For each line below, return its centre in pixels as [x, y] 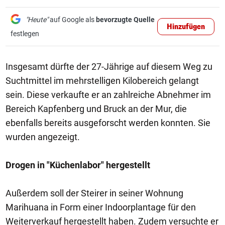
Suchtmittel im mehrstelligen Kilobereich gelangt [102, 81]
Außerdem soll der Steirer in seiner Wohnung [94, 193]
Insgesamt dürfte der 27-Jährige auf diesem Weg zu [109, 67]
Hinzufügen [186, 27]
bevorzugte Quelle [125, 20]
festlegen [25, 34]
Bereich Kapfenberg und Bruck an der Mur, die [96, 109]
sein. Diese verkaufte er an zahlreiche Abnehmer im [108, 95]
